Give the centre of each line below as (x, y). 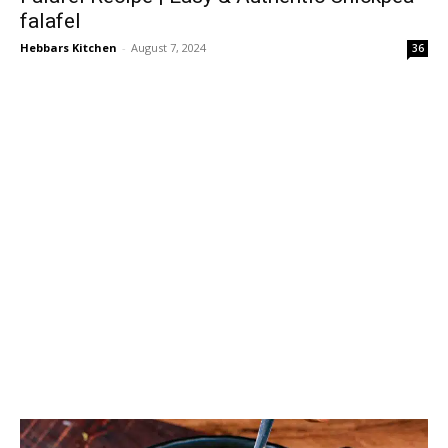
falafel (50, 20)
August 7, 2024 (168, 47)
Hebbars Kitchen (68, 47)
